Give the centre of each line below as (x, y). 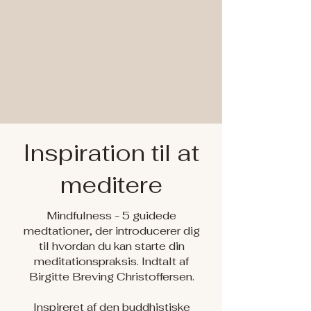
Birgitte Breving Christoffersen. (111, 277)
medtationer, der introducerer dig (111, 231)
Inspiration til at (111, 153)
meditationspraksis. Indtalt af (111, 261)
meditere (111, 185)
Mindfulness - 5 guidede (111, 216)
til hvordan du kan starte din (111, 246)
